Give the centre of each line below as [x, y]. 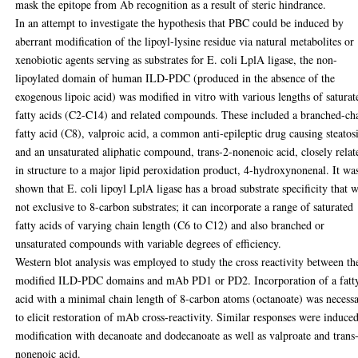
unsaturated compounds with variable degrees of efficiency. [149, 243]
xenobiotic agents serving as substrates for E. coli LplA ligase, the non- [177, 59]
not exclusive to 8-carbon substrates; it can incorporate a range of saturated [185, 206]
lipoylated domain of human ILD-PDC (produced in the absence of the [175, 78]
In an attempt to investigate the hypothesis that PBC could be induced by [180, 22]
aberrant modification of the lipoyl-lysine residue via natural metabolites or [185, 41]
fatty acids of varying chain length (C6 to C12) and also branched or [170, 225]
